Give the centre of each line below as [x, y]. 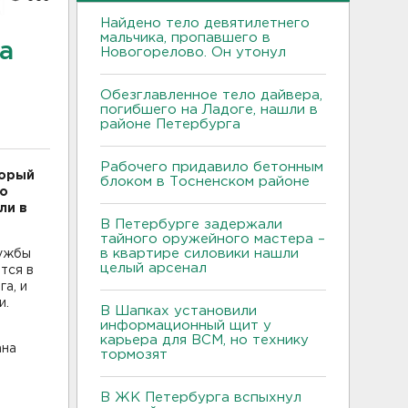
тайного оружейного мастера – [213, 239]
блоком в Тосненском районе [205, 181]
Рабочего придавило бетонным [212, 167]
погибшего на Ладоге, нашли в [209, 109]
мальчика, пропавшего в [185, 37]
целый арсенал [156, 268]
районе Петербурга [175, 124]
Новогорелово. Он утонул [195, 52]
